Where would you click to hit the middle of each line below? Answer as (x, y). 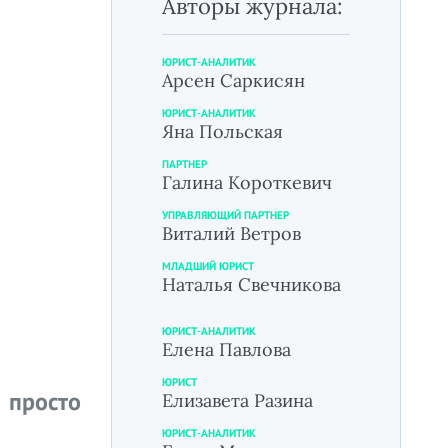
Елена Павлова (226, 349)
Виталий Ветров (231, 233)
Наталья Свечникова (251, 284)
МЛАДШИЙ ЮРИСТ (208, 266)
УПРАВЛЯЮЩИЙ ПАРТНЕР (225, 215)
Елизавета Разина (237, 400)
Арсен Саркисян (233, 80)
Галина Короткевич (247, 182)
